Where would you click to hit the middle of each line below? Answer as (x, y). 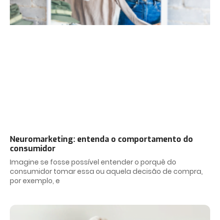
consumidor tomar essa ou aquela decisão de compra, (106, 171)
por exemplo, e (35, 180)
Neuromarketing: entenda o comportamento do (101, 139)
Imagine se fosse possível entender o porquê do (93, 162)
